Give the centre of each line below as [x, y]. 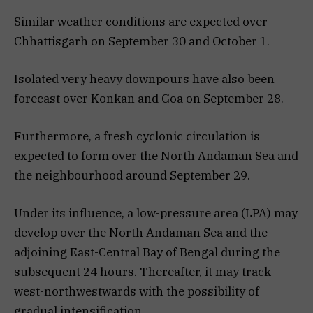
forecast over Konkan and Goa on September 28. [149, 98]
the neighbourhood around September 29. [132, 175]
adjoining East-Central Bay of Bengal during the [147, 253]
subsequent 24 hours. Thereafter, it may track [143, 272]
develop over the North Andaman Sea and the [141, 233]
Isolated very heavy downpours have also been [144, 79]
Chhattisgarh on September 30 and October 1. [142, 41]
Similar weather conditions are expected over [141, 21]
